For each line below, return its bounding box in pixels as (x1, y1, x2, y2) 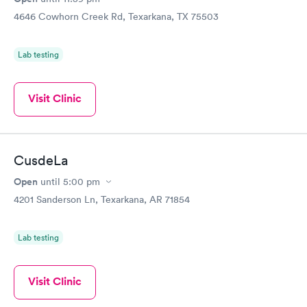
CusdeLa (14, 152, 68, 169)
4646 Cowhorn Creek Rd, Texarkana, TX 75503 (14, 10, 219, 23)
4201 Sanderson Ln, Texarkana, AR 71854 (14, 193, 190, 206)
